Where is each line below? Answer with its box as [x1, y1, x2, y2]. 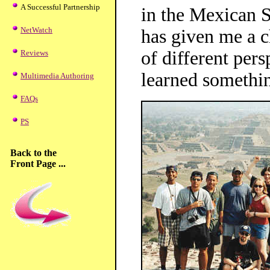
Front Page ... [10, 159, 66, 169]
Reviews [20, 48, 48, 57]
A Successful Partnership [20, 2, 100, 11]
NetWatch [20, 25, 52, 34]
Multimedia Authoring [20, 71, 94, 80]
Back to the [10, 148, 57, 158]
